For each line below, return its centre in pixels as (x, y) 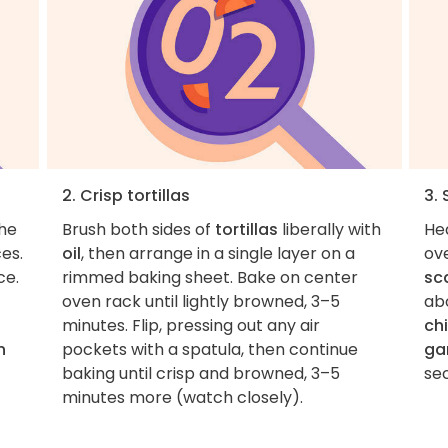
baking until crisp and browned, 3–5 (200, 373)
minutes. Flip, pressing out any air (190, 325)
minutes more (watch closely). (182, 397)
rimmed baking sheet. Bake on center (209, 277)
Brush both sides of (138, 229)
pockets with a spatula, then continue (209, 349)
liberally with (329, 229)
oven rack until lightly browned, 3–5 (200, 301)
